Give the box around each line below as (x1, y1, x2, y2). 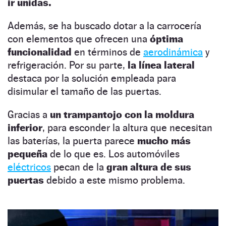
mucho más (137, 134, 191, 147)
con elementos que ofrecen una (8, 32, 150, 45)
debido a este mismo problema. (44, 174, 185, 186)
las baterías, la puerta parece (8, 134, 137, 147)
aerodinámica (143, 45, 203, 58)
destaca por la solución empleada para (8, 72, 176, 84)
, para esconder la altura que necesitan (42, 121, 212, 134)
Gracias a (8, 108, 50, 121)
